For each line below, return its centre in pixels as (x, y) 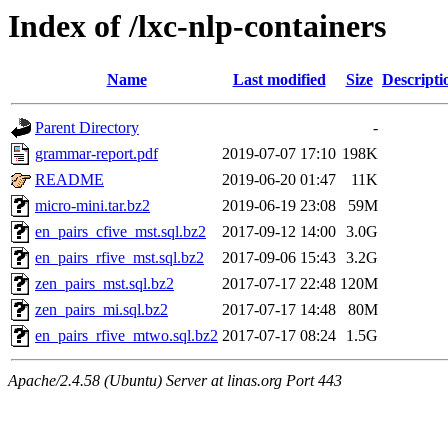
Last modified (279, 80)
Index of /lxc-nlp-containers (197, 26)
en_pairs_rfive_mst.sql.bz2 (119, 258)
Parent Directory (87, 128)
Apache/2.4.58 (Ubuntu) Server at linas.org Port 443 (175, 381)
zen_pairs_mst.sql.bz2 (104, 284)
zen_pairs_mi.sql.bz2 (101, 310)
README (69, 180)
